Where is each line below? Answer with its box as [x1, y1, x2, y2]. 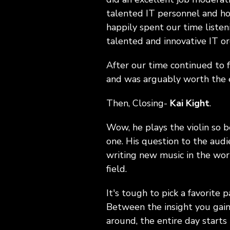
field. [106, 163, 127, 175]
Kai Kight [170, 97, 209, 109]
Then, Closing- [106, 97, 170, 109]
